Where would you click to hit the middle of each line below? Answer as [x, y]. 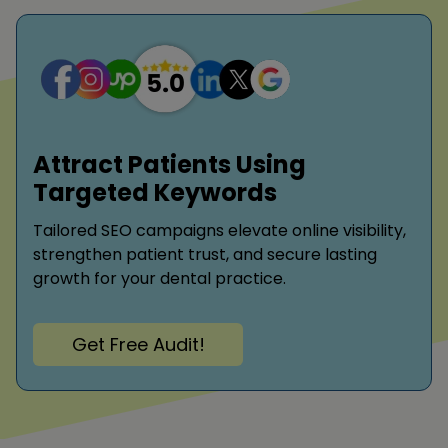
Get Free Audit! [138, 344]
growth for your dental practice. [159, 279]
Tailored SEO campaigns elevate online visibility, [219, 231]
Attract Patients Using [169, 165]
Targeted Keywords [155, 193]
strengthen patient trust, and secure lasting [205, 255]
